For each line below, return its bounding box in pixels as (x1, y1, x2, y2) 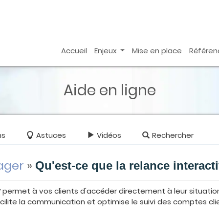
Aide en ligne (63, 80, 156, 101)
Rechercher (152, 130, 194, 140)
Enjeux (94, 45, 119, 56)
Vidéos (97, 130, 122, 140)
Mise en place (132, 45, 182, 56)
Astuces (36, 130, 66, 140)
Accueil (61, 45, 87, 56)
